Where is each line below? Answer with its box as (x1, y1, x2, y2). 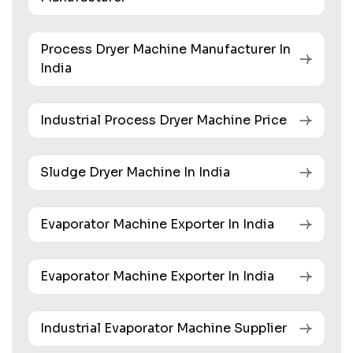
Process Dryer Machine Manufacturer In (40, 41, 291, 58)
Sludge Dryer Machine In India (40, 164, 230, 181)
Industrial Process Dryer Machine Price (40, 112, 287, 129)
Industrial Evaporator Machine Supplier (40, 320, 287, 337)
